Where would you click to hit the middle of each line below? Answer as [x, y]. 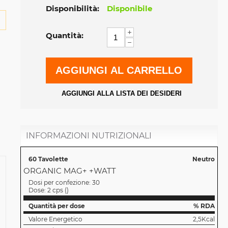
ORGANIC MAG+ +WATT [69, 171]
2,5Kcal [204, 219]
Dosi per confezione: [60, 183]
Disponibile [129, 9]
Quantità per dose [56, 206]
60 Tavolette [48, 159]
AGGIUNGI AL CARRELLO [119, 70]
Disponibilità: [72, 9]
